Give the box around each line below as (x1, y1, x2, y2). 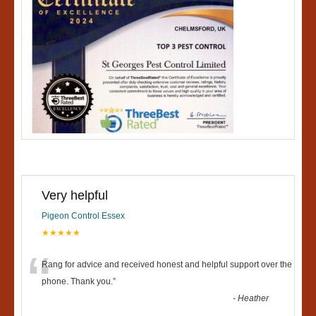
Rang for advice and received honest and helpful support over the (42, 260, 292, 270)
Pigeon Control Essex (42, 211, 125, 221)
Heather (238, 293, 269, 304)
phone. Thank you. (42, 276, 113, 287)
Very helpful (42, 188, 108, 203)
